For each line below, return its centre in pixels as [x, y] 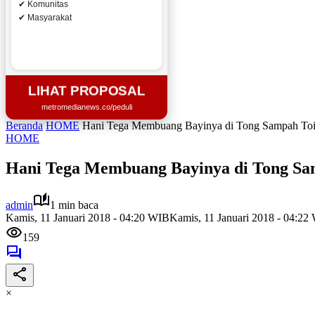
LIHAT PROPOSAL [86, 91]
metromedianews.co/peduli [86, 107]
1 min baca [74, 205]
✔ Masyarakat [45, 18]
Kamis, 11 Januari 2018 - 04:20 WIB [88, 217]
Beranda [24, 126]
